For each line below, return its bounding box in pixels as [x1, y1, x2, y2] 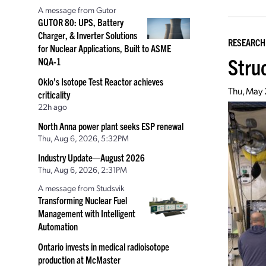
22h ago [38, 101, 67, 112]
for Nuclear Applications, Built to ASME [38, 42, 171, 54]
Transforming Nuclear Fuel [38, 194, 127, 206]
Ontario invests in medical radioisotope [38, 240, 169, 252]
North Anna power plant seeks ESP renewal [38, 120, 183, 132]
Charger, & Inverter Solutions [38, 29, 137, 41]
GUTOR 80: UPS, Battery [38, 16, 123, 28]
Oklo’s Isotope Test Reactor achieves [38, 75, 163, 87]
